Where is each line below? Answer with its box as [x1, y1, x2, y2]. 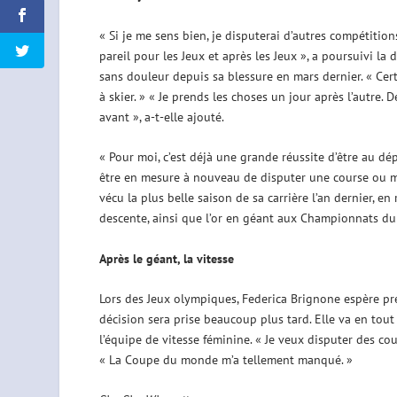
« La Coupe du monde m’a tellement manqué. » [98, 352, 353, 369]
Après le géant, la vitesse [98, 250, 234, 267]
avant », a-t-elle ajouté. [98, 108, 224, 125]
